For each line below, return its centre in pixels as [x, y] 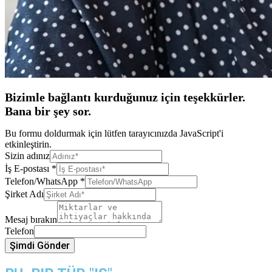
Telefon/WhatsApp [42, 182]
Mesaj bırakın [31, 220]
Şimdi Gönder [40, 246]
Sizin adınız [27, 156]
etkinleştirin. [28, 144]
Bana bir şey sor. [48, 111]
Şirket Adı [24, 194]
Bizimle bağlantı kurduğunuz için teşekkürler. [125, 97]
